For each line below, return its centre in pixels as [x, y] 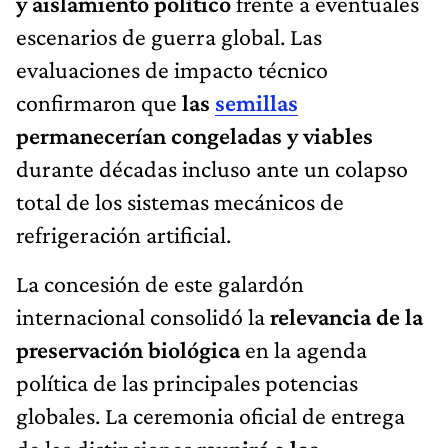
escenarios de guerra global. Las [169, 37]
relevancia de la [346, 317]
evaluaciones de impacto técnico [172, 70]
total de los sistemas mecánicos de [180, 202]
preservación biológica [128, 350]
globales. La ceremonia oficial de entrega [210, 416]
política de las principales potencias [187, 383]
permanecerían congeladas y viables [194, 136]
